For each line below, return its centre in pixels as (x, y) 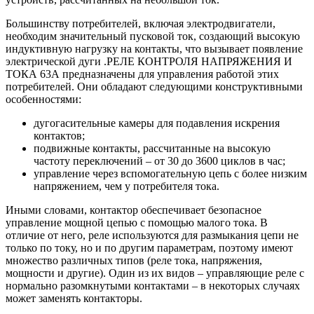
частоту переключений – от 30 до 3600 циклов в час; (159, 161)
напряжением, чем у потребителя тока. (127, 186)
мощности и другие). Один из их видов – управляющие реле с (155, 273)
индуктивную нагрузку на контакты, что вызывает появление (154, 48)
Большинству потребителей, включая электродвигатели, (141, 23)
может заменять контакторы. (74, 298)
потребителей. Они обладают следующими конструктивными (154, 86)
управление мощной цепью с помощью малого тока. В (137, 222)
